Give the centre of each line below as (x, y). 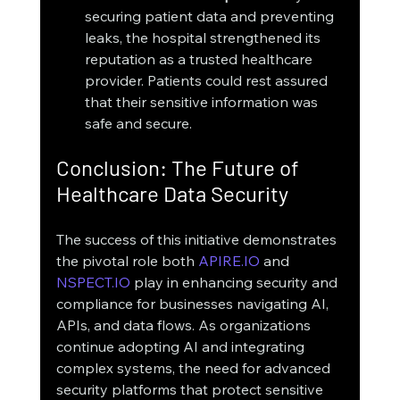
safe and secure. (138, 124)
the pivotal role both (127, 261)
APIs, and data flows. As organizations (185, 325)
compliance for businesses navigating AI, (194, 304)
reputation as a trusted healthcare (200, 59)
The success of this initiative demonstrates (198, 240)
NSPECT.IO (93, 283)
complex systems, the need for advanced (195, 368)
